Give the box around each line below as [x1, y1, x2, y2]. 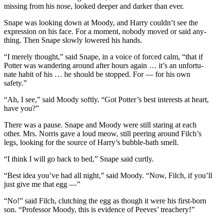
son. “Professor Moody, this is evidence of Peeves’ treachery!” [4, 205, 195, 214]
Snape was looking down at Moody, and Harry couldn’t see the [4, 18, 198, 27]
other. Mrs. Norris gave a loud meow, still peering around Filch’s [4, 129, 201, 138]
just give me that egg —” [4, 180, 80, 188]
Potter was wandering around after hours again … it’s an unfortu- [4, 61, 203, 70]
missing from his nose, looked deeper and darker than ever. [4, 1, 184, 10]
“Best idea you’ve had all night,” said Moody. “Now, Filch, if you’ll [4, 171, 212, 180]
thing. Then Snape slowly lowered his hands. [4, 36, 142, 44]
